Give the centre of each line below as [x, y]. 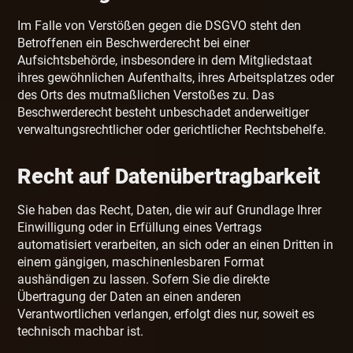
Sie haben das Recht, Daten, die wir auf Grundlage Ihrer [170, 210]
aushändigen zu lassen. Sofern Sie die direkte [144, 280]
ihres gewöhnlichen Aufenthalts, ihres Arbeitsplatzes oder [176, 78]
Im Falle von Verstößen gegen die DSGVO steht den [160, 26]
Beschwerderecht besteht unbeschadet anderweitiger [163, 113]
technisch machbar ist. [81, 332]
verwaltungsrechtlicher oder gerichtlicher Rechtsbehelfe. [172, 130]
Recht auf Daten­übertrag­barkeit [169, 177]
